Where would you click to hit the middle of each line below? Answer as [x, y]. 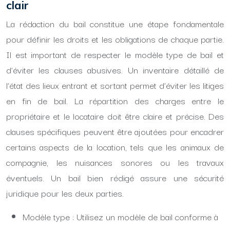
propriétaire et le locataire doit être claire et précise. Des [115, 116]
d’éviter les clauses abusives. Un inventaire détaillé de [115, 70]
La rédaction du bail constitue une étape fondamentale [115, 23]
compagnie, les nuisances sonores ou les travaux [115, 162]
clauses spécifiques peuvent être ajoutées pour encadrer [115, 131]
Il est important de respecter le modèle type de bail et [115, 54]
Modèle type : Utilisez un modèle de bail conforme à [120, 216]
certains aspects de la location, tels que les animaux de [115, 147]
